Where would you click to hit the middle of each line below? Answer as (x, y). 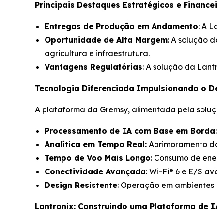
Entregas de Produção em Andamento (121, 26)
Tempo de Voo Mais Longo (98, 158)
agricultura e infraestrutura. (97, 53)
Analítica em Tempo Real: (96, 144)
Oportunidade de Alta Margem (106, 39)
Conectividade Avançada (95, 171)
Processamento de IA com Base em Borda (130, 131)
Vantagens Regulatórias (93, 67)
